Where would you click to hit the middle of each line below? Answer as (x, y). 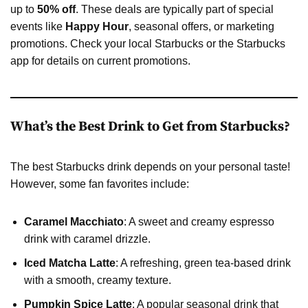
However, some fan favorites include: (100, 184)
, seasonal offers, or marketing (201, 26)
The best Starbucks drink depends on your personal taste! (150, 166)
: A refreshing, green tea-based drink (203, 263)
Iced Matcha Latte (70, 263)
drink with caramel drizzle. (87, 239)
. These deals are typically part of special (175, 9)
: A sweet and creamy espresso (199, 221)
